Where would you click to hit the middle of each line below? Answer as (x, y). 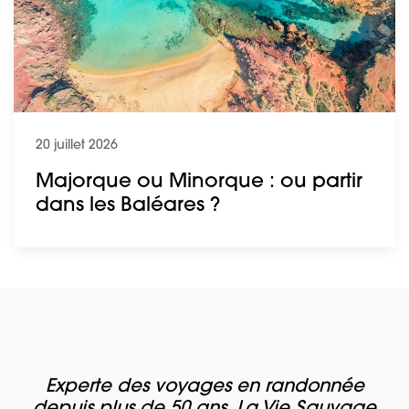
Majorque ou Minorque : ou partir (199, 183)
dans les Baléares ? (128, 206)
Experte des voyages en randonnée (204, 388)
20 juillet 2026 (77, 146)
